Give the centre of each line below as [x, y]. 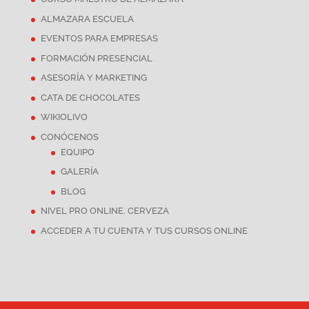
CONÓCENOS [69, 137]
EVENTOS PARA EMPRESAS [99, 39]
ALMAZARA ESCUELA [87, 19]
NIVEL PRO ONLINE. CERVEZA [104, 211]
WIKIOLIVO [64, 117]
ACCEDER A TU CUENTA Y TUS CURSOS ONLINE [144, 230]
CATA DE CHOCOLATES [90, 97]
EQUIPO [77, 152]
